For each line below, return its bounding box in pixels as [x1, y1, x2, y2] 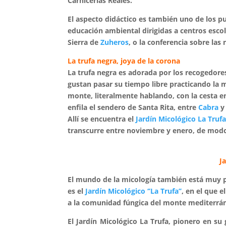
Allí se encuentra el [68, 114, 136, 124]
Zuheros [100, 37, 129, 47]
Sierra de [68, 37, 101, 47]
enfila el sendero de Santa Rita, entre [68, 102, 199, 112]
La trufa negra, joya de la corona [68, 56, 183, 66]
